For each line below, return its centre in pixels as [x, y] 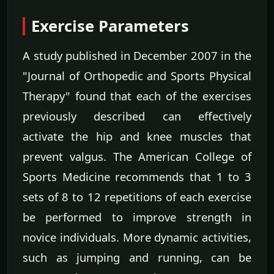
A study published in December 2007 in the [137, 56]
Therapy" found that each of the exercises [137, 96]
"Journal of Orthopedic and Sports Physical [137, 76]
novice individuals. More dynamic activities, [137, 237]
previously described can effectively [137, 116]
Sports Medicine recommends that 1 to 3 [137, 177]
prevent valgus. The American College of [137, 157]
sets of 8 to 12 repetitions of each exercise [137, 197]
